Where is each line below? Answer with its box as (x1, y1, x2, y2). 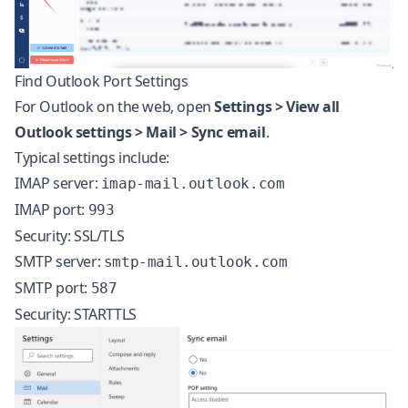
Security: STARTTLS (15, 304, 137, 325)
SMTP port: (15, 278, 91, 299)
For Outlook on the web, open (15, 97, 215, 117)
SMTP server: (15, 251, 104, 272)
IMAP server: (15, 173, 101, 194)
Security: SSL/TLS (15, 226, 125, 247)
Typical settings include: (15, 148, 169, 168)
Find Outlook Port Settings (15, 71, 189, 92)
